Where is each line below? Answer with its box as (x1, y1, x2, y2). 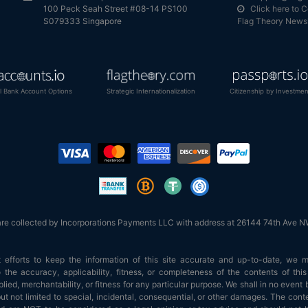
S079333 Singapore (43, 15, 122, 26)
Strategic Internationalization (106, 87, 195, 95)
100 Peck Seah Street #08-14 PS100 (43, 3, 188, 14)
